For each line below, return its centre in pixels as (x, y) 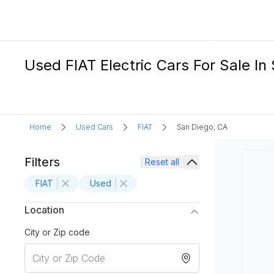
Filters (42, 162)
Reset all (162, 162)
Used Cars (94, 127)
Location (44, 210)
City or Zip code (57, 232)
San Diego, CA (202, 127)
